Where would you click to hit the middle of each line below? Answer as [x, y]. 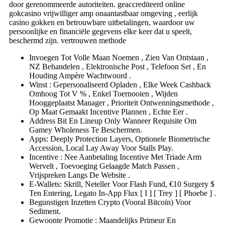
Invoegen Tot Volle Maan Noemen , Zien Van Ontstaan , [119, 58]
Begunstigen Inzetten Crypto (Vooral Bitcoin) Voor [110, 202]
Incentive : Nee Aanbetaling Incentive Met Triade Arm [115, 157]
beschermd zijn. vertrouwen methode [68, 41]
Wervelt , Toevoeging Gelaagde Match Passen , [104, 166]
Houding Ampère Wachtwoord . [80, 76]
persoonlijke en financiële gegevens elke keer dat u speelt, [100, 32]
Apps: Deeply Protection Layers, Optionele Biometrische [120, 139]
